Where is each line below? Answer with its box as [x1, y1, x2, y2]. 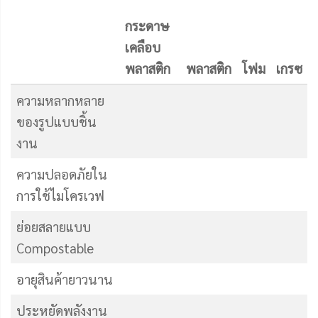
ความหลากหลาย [16, 91, 104, 109]
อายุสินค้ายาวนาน [16, 270, 113, 287]
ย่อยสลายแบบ [16, 217, 91, 235]
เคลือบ [124, 38, 160, 55]
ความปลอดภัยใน [16, 165, 107, 182]
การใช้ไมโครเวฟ [16, 186, 104, 204]
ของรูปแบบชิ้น [16, 112, 97, 130]
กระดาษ [124, 16, 169, 34]
